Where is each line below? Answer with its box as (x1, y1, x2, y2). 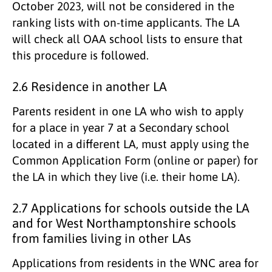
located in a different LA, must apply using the (12, 137, 249, 151)
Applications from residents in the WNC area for (12, 256, 259, 270)
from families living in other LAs (12, 231, 191, 245)
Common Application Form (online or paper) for (12, 153, 258, 167)
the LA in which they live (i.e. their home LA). (12, 169, 240, 183)
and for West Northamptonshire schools (12, 216, 236, 230)
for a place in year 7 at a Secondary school (12, 120, 229, 134)
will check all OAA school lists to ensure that (12, 32, 243, 46)
